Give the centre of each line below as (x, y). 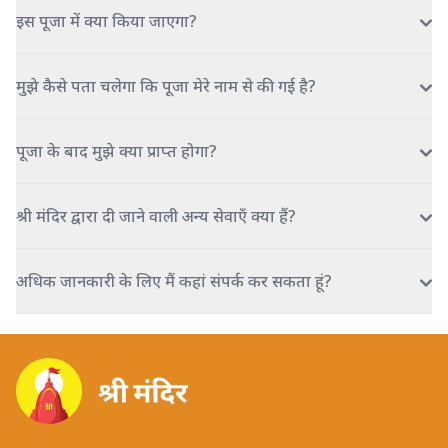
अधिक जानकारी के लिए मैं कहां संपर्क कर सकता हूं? (174, 280)
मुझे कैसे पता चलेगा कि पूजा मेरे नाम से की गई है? (166, 85)
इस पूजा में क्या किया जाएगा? (106, 20)
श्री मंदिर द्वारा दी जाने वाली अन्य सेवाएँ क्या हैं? (156, 215)
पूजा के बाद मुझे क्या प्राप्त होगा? (116, 150)
